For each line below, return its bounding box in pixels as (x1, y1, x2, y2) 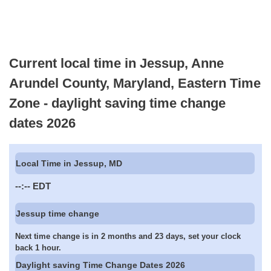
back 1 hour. (15, 243, 61, 253)
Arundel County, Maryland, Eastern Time (9, 75, 261, 91)
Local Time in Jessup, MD (16, 158, 123, 169)
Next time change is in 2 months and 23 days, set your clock (15, 232, 241, 241)
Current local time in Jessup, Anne (9, 55, 224, 71)
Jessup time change (16, 208, 100, 218)
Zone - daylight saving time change (9, 95, 226, 111)
